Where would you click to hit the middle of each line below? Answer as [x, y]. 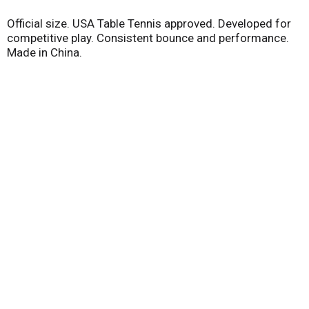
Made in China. [44, 52]
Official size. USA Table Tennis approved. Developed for [149, 23]
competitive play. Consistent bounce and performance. [148, 38]
